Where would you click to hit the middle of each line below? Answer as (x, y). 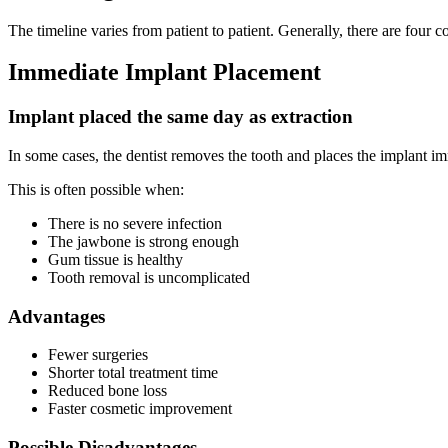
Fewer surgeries (98, 355)
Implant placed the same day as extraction (180, 117)
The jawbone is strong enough (143, 242)
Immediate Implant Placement (164, 72)
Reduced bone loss (107, 391)
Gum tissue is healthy (115, 260)
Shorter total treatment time (133, 373)
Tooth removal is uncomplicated (149, 278)
